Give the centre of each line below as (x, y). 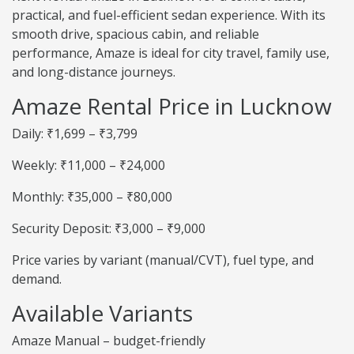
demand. (37, 279)
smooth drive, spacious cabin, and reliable (136, 34)
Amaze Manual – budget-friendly (109, 341)
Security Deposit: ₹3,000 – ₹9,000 (109, 229)
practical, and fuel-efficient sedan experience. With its (169, 15)
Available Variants (102, 313)
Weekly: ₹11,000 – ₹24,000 (88, 166)
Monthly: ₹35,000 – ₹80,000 (92, 197)
